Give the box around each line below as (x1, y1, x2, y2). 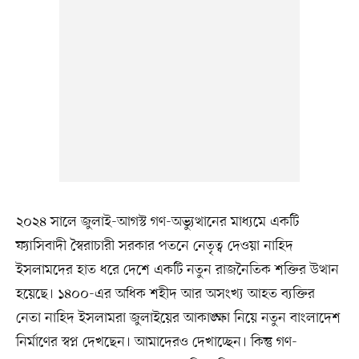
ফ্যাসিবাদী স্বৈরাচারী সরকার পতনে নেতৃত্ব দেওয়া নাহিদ (15, 236, 293, 256)
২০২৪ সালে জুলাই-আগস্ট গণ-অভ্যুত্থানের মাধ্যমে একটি (15, 212, 299, 232)
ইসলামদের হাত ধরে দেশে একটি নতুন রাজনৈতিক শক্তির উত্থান (15, 260, 339, 280)
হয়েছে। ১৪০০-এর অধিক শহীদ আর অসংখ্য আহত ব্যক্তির (15, 284, 315, 305)
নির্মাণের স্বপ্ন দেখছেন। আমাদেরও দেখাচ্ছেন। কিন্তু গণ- (15, 333, 297, 353)
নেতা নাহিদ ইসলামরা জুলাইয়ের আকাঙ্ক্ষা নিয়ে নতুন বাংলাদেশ (15, 309, 341, 329)
